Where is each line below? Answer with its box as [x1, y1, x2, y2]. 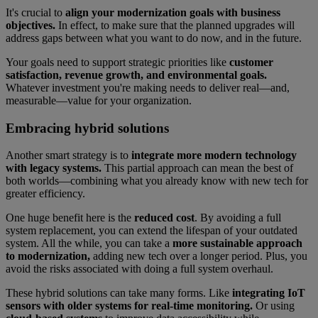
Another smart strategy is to [6, 149, 128, 162]
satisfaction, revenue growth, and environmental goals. [6, 69, 267, 81]
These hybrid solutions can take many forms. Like [6, 287, 232, 300]
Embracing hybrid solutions [6, 120, 169, 136]
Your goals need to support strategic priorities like [6, 56, 226, 68]
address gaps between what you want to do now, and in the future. [6, 32, 302, 44]
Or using [256, 300, 295, 312]
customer [226, 56, 273, 68]
